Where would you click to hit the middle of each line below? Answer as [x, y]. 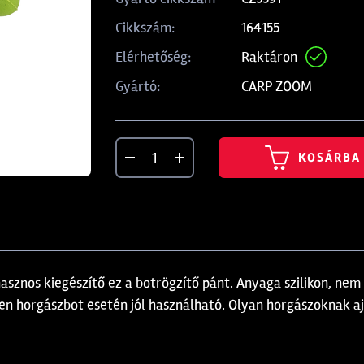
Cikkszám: [145, 28]
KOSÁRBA [329, 158]
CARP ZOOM [277, 86]
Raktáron [270, 56]
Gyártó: [137, 86]
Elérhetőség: [153, 57]
